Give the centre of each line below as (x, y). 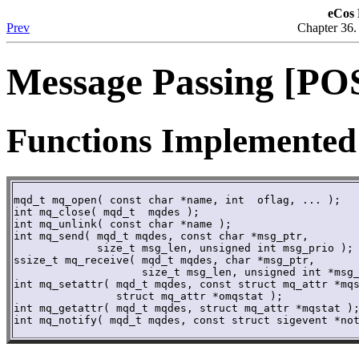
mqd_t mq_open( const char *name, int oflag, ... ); (180, 200)
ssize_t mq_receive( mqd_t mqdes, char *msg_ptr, (164, 260)
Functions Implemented (182, 140)
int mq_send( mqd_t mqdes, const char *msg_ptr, (161, 236)
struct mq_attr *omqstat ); (39, 296)
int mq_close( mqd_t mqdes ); (110, 212)
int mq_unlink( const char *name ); (123, 224)
